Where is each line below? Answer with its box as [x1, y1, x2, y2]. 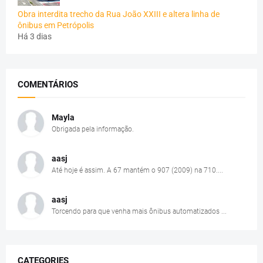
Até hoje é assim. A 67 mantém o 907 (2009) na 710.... [52, 166, 223, 175]
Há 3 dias [18, 32, 52, 42]
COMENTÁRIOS [18, 79, 78, 90]
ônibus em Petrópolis [18, 21, 94, 31]
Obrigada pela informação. [52, 125, 134, 134]
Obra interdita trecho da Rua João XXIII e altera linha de [18, 9, 220, 19]
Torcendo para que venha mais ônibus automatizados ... [52, 207, 227, 216]
